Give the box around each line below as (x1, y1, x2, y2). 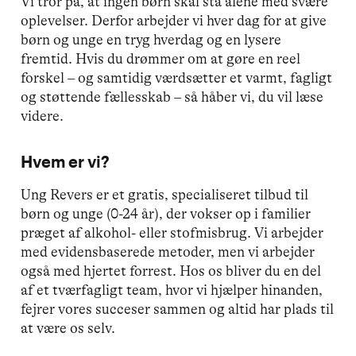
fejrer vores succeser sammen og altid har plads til (21, 301, 335, 317)
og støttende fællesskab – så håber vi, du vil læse (21, 89, 324, 105)
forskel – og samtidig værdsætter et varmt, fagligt (21, 70, 333, 86)
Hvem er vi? (21, 152, 110, 171)
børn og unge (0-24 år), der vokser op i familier (21, 206, 311, 222)
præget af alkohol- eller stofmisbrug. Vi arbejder (21, 225, 324, 241)
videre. (21, 108, 64, 124)
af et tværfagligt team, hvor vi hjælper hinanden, (21, 282, 323, 298)
